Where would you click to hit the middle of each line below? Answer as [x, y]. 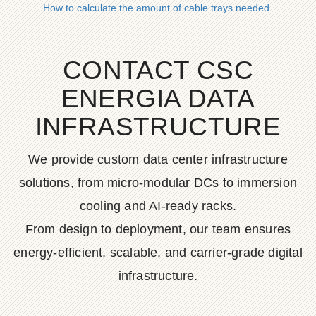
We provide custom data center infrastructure [158, 159]
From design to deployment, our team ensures [158, 229]
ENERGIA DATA [158, 98]
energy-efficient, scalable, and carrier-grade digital [158, 253]
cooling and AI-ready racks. [158, 206]
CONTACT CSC [158, 70]
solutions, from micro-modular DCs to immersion [158, 183]
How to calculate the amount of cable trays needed [156, 8]
